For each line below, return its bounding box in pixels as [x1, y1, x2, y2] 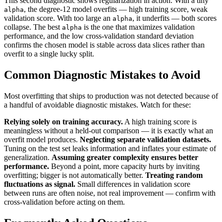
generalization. [4, 153, 52, 162]
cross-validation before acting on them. [4, 197, 125, 206]
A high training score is [123, 117, 197, 126]
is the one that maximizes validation [82, 22, 195, 31]
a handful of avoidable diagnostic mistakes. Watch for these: [4, 100, 191, 109]
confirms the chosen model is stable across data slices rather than [4, 40, 205, 49]
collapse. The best [4, 22, 62, 31]
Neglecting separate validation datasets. [80, 135, 211, 144]
